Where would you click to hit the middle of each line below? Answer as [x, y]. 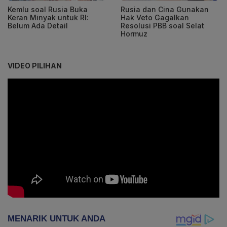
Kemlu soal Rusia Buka [48, 9]
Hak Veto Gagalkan [155, 17]
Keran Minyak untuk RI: [48, 17]
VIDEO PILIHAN [35, 65]
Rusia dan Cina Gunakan [165, 9]
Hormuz [134, 33]
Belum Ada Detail [38, 25]
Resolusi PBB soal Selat [162, 25]
